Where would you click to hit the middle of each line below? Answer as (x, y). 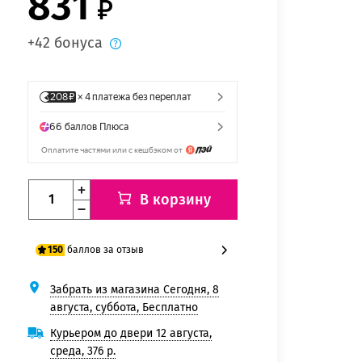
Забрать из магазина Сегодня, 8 (135, 289)
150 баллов (81, 316)
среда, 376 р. (83, 351)
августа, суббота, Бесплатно (124, 307)
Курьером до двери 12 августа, (131, 333)
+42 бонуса (65, 43)
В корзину (175, 199)
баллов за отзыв (106, 249)
